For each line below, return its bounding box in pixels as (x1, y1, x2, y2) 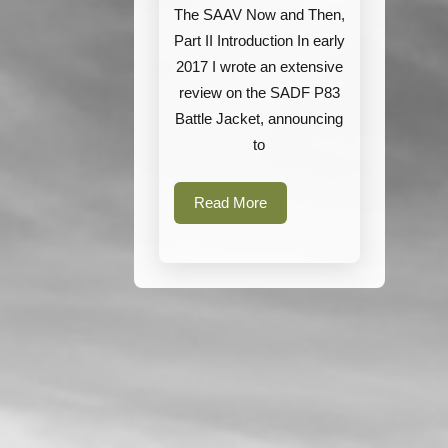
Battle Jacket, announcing (175, 110, 344, 127)
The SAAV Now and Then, (174, 6, 345, 23)
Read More (194, 194, 267, 211)
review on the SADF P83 (178, 84, 340, 101)
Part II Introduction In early (174, 32, 345, 49)
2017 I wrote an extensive (175, 58, 343, 75)
